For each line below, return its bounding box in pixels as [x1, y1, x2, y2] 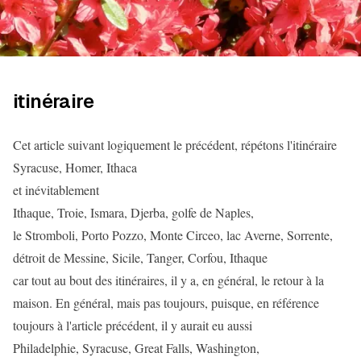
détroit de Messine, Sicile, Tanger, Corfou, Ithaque [13, 249, 268, 266]
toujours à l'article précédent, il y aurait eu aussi [13, 317, 252, 334]
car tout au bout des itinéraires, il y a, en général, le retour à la [13, 272, 324, 288]
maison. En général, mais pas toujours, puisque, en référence [13, 294, 319, 311]
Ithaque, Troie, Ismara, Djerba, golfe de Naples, [13, 204, 254, 221]
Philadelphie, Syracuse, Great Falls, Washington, [13, 339, 259, 356]
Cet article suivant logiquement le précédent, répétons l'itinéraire [13, 136, 337, 153]
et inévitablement [13, 181, 99, 198]
